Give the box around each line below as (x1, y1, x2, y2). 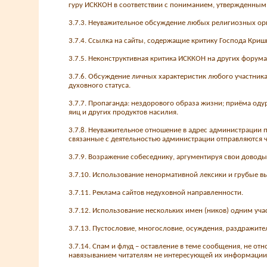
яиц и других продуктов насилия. (69, 108, 178, 116)
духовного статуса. (69, 82, 131, 89)
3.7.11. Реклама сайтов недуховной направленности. (69, 189, 243, 197)
